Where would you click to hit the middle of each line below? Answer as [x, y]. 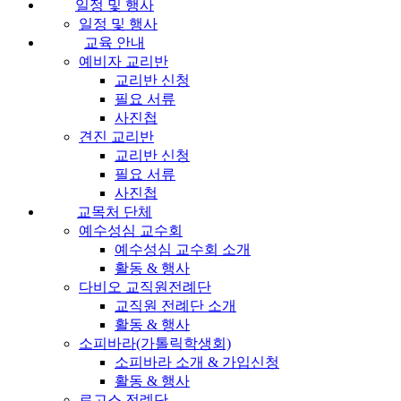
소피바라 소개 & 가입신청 [197, 362]
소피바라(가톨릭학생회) [155, 343]
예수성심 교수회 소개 [183, 249]
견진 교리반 [116, 136]
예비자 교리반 [124, 61]
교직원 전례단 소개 [175, 305]
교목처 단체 [115, 211]
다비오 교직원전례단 [145, 286]
